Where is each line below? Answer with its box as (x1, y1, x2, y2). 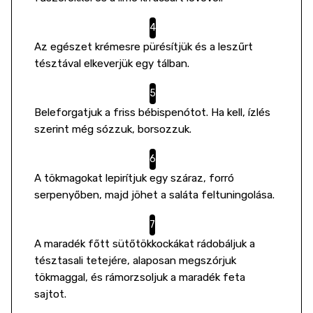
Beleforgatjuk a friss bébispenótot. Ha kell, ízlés (34, 106, 270, 119)
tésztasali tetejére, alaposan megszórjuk (34, 254, 236, 267)
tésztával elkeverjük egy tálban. (34, 57, 189, 70)
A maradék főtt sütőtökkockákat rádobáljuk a (34, 238, 255, 250)
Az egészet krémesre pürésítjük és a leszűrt (34, 41, 253, 53)
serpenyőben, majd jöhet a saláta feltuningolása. (34, 189, 277, 201)
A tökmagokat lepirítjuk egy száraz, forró (34, 172, 234, 184)
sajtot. (34, 288, 66, 300)
